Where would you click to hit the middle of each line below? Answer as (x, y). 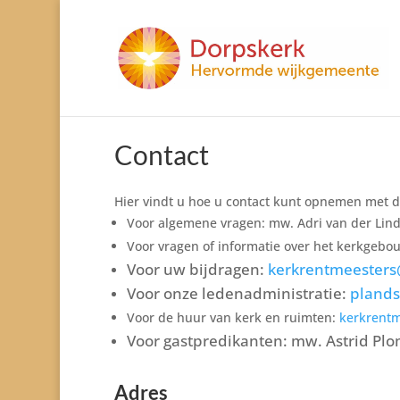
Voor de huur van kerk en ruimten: (233, 318)
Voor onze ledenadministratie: (238, 294)
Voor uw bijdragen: (197, 270)
